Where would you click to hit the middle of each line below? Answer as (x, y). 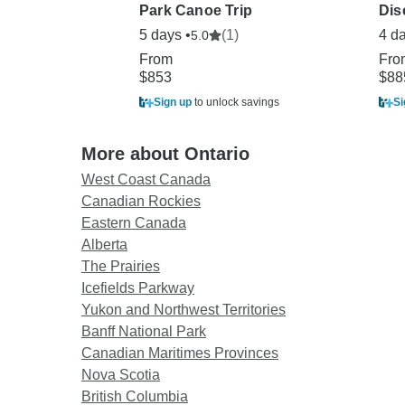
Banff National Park (144, 332)
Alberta (104, 245)
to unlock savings (235, 103)
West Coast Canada (146, 180)
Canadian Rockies (141, 202)
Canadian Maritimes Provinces (180, 353)
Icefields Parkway (138, 288)
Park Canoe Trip (196, 11)
